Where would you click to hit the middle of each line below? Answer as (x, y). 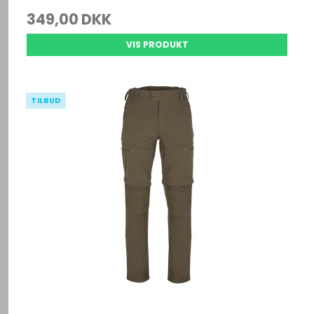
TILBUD (46, 100)
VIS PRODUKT (157, 44)
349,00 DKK (69, 19)
